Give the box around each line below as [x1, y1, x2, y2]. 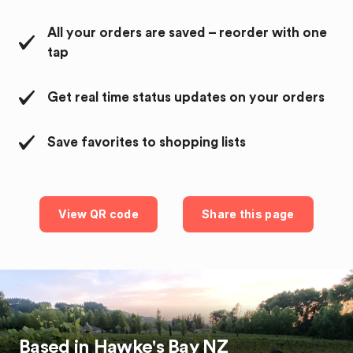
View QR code [58, 207, 139, 221]
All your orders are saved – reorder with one [47, 26, 327, 39]
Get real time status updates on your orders [47, 91, 325, 104]
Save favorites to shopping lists [47, 136, 246, 149]
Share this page [202, 207, 295, 221]
